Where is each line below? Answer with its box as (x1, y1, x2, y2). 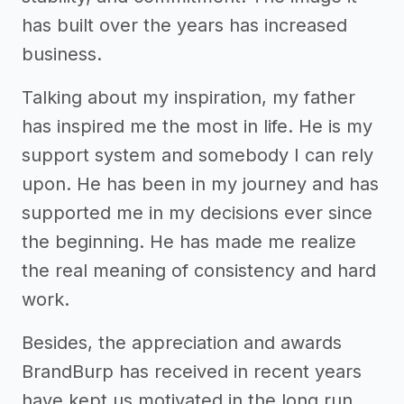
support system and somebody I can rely (22, 143, 373, 166)
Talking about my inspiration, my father (22, 86, 355, 108)
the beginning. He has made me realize (22, 230, 356, 252)
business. (22, 42, 102, 65)
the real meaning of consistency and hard (22, 259, 376, 281)
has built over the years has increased (22, 14, 347, 36)
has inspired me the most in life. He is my (22, 115, 372, 137)
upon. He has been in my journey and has (22, 172, 379, 195)
